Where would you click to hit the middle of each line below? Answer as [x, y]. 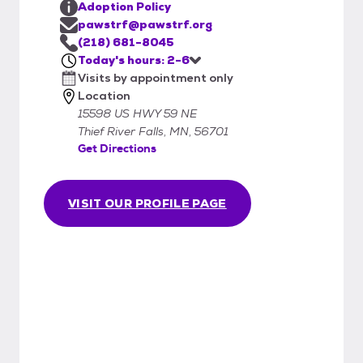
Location [104, 95]
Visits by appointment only [156, 77]
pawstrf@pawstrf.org [145, 24]
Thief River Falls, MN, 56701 [153, 131]
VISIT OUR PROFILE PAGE [147, 203]
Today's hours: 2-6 [134, 60]
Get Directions [117, 148]
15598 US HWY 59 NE [137, 113]
